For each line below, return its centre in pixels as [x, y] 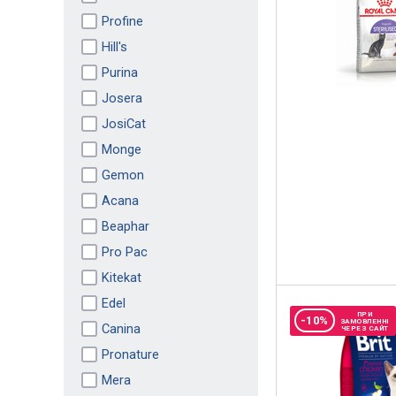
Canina [121, 328]
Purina [119, 72]
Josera [122, 98]
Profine [122, 21]
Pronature [130, 354]
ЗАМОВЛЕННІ [365, 321]
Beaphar [125, 226]
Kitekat [121, 277]
